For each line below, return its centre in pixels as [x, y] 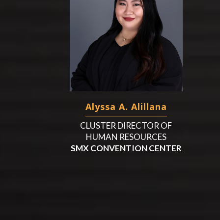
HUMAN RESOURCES [126, 137]
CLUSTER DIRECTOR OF [126, 125]
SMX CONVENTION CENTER [126, 148]
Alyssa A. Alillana [126, 106]
